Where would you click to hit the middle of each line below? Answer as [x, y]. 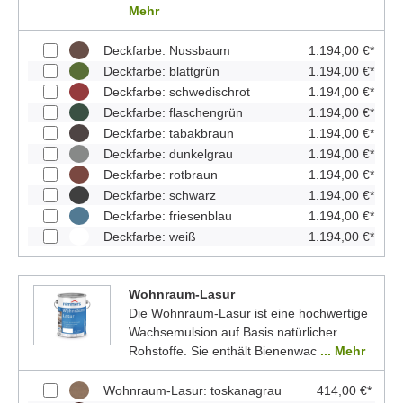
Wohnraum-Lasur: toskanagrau [193, 390]
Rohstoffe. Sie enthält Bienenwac [224, 350]
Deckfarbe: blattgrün [161, 71]
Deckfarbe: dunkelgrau [168, 153]
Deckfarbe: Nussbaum [167, 50]
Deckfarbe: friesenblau [168, 215]
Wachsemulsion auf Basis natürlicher [233, 331]
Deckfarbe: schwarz [160, 195]
